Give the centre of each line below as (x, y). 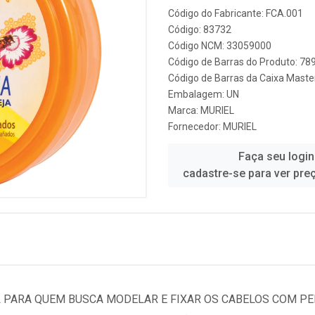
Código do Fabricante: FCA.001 (236, 13)
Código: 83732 (200, 30)
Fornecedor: (195, 127)
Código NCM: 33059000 (220, 46)
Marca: (184, 110)
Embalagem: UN (204, 94)
